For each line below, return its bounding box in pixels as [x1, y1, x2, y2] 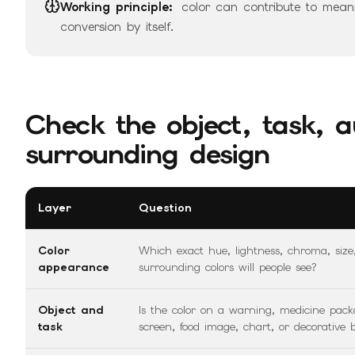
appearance [38, 260, 109, 275]
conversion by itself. [60, 18, 174, 35]
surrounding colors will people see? [139, 260, 317, 275]
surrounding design [25, 136, 270, 172]
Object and [38, 303, 104, 318]
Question [139, 200, 192, 216]
